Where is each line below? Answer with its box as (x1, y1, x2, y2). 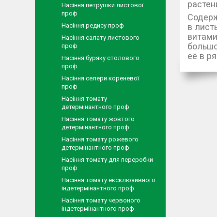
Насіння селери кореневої (62, 75, 139, 82)
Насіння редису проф (62, 22, 124, 29)
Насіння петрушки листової (62, 1, 143, 9)
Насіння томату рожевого (62, 136, 139, 143)
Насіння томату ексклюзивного (62, 176, 155, 184)
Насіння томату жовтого (62, 115, 135, 123)
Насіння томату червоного (62, 197, 140, 204)
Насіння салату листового (62, 34, 139, 41)
